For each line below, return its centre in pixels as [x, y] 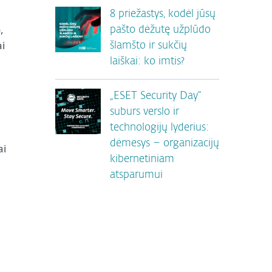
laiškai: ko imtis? [147, 62]
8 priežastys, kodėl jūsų [163, 14]
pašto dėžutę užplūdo [160, 30]
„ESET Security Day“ [155, 96]
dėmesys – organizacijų [165, 144]
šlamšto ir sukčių [148, 46]
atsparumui [136, 175]
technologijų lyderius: [159, 128]
